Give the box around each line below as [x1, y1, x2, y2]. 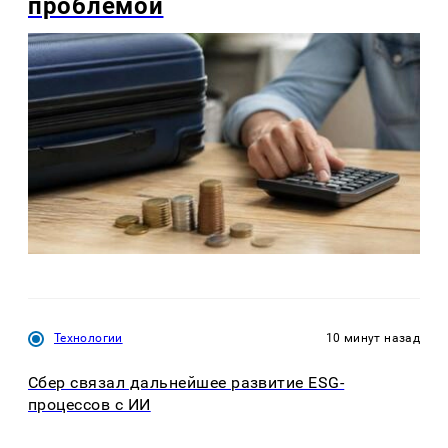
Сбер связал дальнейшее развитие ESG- [28, 373, 345, 393]
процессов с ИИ [28, 395, 151, 415]
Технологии [54, 330, 123, 345]
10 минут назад [325, 330, 420, 345]
